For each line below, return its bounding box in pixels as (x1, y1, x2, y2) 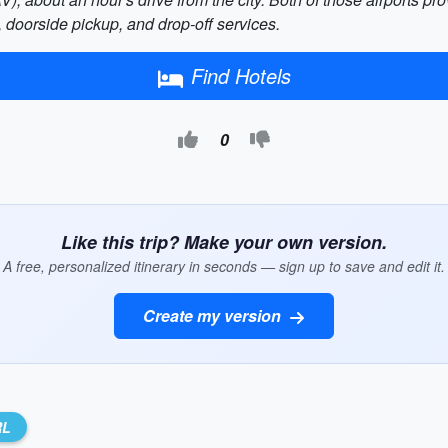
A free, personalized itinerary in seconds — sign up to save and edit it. (3, 256, 445, 276)
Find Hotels (190, 61, 291, 90)
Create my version (143, 304, 285, 327)
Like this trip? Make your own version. (61, 229, 387, 255)
